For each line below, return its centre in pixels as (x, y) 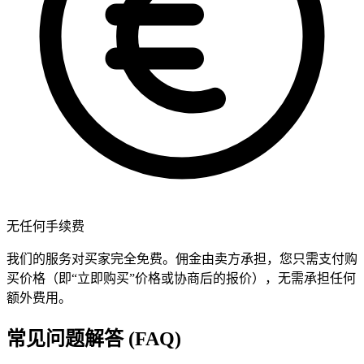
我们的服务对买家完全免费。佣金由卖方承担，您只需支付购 (182, 259)
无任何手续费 (45, 227)
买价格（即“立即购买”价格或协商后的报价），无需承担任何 (181, 279)
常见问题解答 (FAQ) (94, 339)
